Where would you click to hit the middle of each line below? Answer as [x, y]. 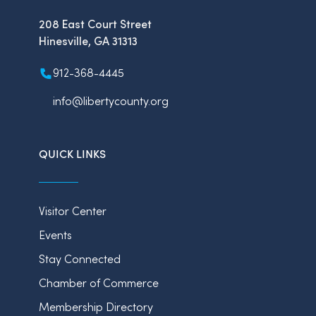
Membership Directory [96, 306]
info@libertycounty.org [111, 101]
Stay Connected [80, 258]
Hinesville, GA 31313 [88, 41]
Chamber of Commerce [99, 282]
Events [55, 234]
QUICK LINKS [72, 153]
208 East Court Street [95, 24]
